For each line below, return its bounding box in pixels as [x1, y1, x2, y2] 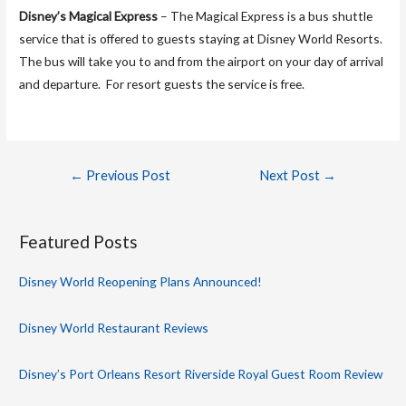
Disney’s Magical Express [19, 7, 159, 24]
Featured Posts [19, 230, 139, 252]
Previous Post [82, 167, 170, 183]
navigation [46, 184, 106, 200]
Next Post [259, 167, 324, 183]
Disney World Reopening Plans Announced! [19, 273, 263, 289]
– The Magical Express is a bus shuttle [158, 7, 373, 24]
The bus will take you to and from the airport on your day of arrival [19, 53, 384, 69]
